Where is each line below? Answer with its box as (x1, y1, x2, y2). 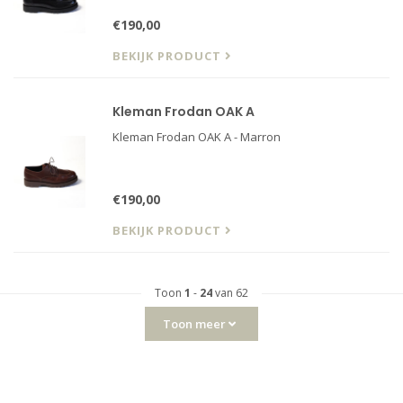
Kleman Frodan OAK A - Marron (112, 129, 281, 145)
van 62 (212, 285, 248, 300)
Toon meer (163, 316, 228, 332)
